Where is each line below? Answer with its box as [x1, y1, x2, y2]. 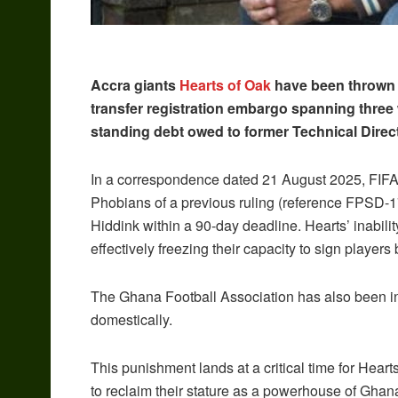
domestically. [91, 309, 172, 330]
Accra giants [91, 75, 179, 96]
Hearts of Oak [179, 75, 271, 96]
